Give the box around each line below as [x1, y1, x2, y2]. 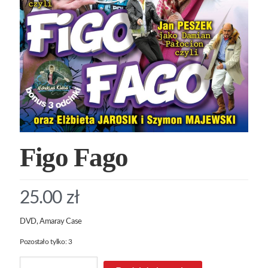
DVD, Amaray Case [20, 218, 82, 226]
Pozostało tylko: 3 [20, 238, 72, 246]
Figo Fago [20, 142, 128, 173]
